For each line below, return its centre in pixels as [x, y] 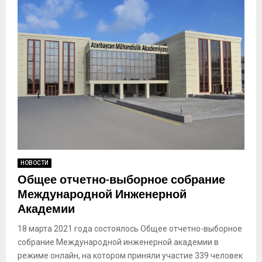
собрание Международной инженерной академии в [118, 242]
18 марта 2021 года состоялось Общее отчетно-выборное [130, 228]
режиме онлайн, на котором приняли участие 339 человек [130, 255]
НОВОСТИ [35, 163]
